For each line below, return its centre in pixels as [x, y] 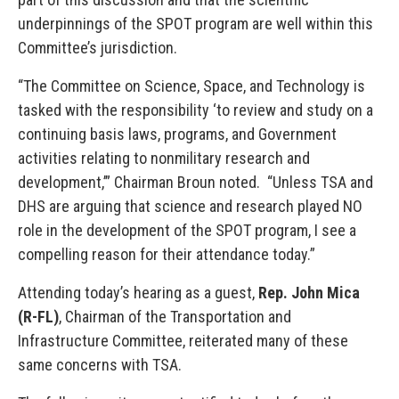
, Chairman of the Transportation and [175, 317]
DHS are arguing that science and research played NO [190, 206]
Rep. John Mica [309, 293]
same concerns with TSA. [100, 365]
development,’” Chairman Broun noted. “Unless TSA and [195, 182]
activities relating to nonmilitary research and [164, 158]
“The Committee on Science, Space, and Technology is [191, 86]
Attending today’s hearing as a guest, [138, 293]
